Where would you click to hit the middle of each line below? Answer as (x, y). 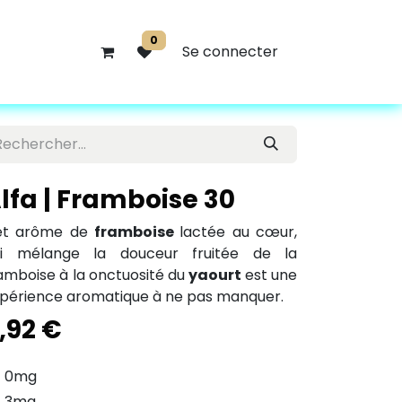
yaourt (217, 275)
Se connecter (230, 52)
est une (271, 275)
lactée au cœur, (239, 232)
